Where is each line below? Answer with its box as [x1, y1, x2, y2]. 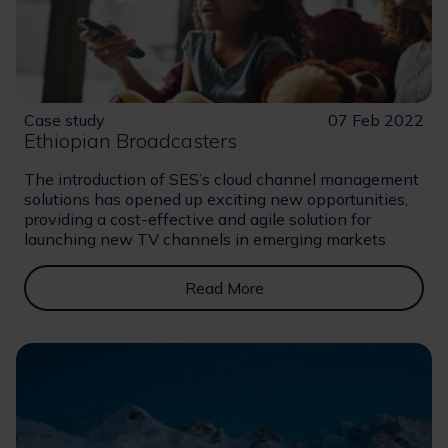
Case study [24, 109, 105, 130]
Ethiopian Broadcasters [24, 127, 237, 153]
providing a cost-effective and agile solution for [24, 208, 371, 229]
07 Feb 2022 [328, 109, 424, 130]
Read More [184, 277, 264, 298]
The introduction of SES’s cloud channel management [24, 168, 419, 189]
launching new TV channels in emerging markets [24, 228, 386, 249]
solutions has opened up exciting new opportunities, [24, 188, 408, 209]
